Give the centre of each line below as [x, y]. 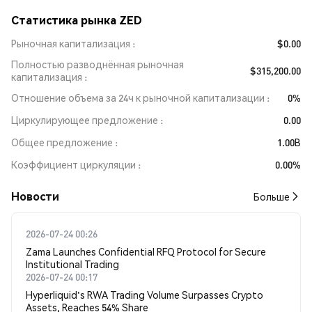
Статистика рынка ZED [77, 20]
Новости [35, 196]
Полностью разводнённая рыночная [97, 64]
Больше [272, 196]
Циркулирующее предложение [85, 120]
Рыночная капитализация [71, 43]
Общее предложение [62, 142]
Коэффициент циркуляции [73, 164]
